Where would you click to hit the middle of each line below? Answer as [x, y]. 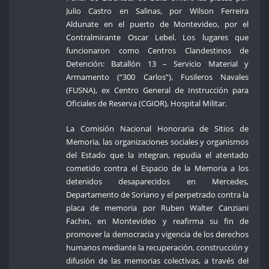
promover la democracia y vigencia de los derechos [158, 234]
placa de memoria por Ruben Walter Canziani [158, 208]
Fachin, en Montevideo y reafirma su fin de [158, 221]
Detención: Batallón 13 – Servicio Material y [158, 63]
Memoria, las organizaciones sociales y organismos [158, 142]
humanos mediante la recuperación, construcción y [158, 248]
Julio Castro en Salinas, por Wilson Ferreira [158, 11]
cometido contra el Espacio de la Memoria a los [158, 168]
